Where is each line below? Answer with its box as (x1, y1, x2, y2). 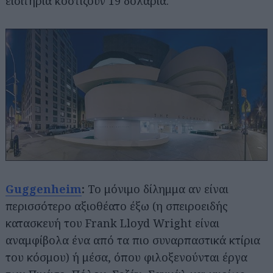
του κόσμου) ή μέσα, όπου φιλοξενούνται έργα (5, 249, 247, 264)
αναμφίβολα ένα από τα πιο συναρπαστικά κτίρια (5, 232, 260, 247)
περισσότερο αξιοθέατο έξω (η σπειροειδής (5, 198, 228, 213)
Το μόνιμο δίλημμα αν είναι (88, 181, 229, 196)
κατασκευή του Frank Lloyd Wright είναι (5, 215, 219, 230)
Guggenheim (5, 181, 82, 196)
